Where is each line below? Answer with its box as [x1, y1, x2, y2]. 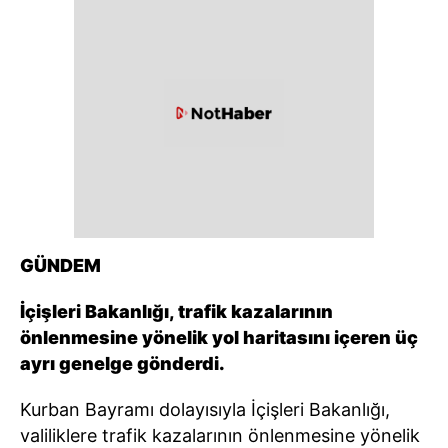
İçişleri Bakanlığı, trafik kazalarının [20, 300, 333, 322]
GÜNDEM [20, 254, 101, 276]
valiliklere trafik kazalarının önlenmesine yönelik [20, 424, 420, 446]
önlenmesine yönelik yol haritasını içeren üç [20, 326, 418, 348]
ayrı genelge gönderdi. [20, 352, 225, 374]
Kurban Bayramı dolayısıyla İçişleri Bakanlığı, [20, 398, 390, 420]
